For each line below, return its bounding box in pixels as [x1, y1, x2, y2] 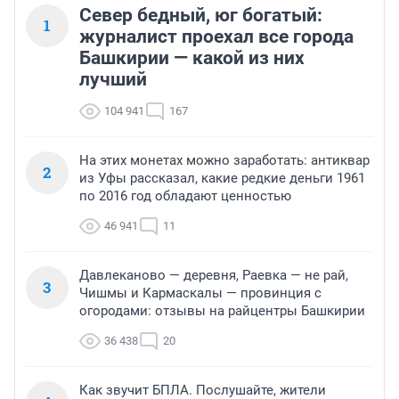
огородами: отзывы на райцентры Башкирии [79, 303, 365, 320]
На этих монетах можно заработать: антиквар [79, 152, 370, 169]
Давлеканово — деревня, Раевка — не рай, [79, 267, 348, 284]
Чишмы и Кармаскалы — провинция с [79, 285, 322, 302]
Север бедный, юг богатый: [79, 4, 322, 27]
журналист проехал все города [79, 26, 354, 48]
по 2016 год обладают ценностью [79, 188, 291, 205]
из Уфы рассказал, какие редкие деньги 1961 [79, 170, 365, 187]
